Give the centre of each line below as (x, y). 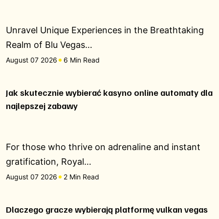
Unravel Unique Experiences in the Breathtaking (105, 30)
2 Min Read (81, 177)
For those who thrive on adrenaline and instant (103, 147)
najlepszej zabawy (42, 106)
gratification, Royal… (49, 162)
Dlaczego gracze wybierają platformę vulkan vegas (107, 209)
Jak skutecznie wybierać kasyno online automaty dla (109, 92)
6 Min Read (82, 60)
